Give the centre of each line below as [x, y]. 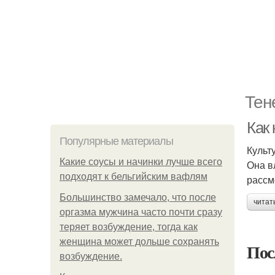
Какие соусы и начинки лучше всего [141, 162]
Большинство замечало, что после [138, 197]
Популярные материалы [116, 141]
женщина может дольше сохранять [139, 242]
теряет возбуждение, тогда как [129, 227]
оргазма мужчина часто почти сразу [141, 212]
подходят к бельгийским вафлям [134, 176]
